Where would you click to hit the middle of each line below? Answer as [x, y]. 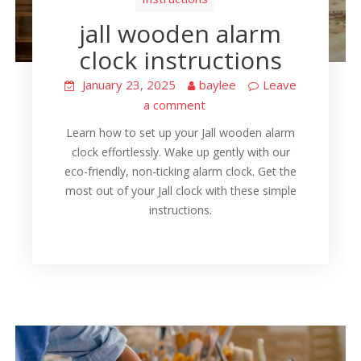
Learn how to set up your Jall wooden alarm [180, 133]
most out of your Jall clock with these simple [180, 191]
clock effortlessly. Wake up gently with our [180, 152]
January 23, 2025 [129, 85]
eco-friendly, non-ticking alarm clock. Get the [180, 172]
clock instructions [180, 60]
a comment [174, 105]
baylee [218, 85]
